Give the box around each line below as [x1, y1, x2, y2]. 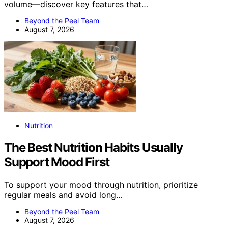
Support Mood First [4, 155, 109, 170]
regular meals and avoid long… [4, 190, 123, 201]
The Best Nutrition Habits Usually [4, 140, 183, 155]
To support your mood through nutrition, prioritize [4, 180, 198, 190]
